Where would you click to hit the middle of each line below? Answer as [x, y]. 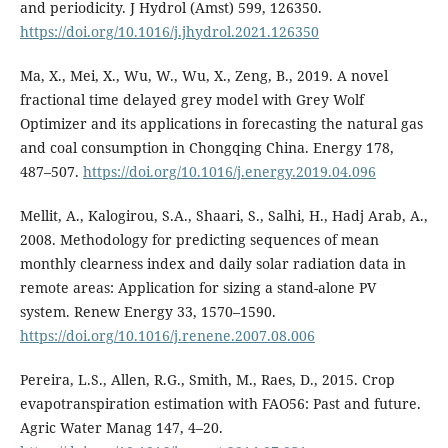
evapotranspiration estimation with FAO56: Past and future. [220, 404]
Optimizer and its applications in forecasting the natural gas [221, 124]
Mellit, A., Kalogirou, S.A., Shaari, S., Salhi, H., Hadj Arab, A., [223, 216]
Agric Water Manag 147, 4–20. [121, 428]
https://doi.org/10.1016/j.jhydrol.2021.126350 [169, 32]
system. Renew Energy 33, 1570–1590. [147, 312]
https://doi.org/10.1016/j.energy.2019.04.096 [229, 172]
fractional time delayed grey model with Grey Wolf [191, 100]
